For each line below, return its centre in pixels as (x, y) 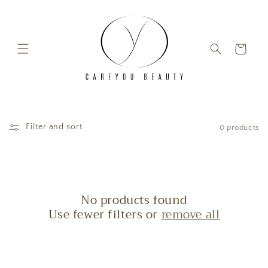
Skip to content (35, 13)
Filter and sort (54, 127)
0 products (240, 127)
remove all (191, 214)
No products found (134, 200)
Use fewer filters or (105, 214)
